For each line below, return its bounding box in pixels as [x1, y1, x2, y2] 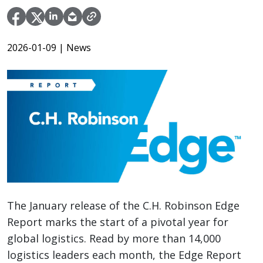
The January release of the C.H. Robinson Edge [7, 198, 240, 213]
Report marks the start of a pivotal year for [7, 215, 228, 230]
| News [59, 41, 91, 55]
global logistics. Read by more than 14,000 [7, 231, 221, 246]
